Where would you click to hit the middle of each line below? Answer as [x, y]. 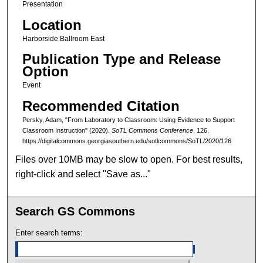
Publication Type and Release [121, 59]
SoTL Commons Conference [152, 130]
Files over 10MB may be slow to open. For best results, [129, 160]
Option [45, 72]
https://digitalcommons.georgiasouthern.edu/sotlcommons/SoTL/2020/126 [127, 141]
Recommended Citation [101, 106]
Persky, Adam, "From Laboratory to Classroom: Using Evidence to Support [128, 119]
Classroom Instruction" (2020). [67, 130]
